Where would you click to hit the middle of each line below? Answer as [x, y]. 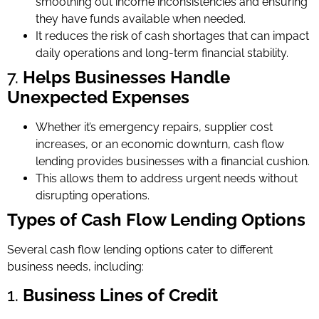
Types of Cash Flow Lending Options [156, 219]
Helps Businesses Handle [126, 77]
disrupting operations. [93, 195]
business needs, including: [75, 266]
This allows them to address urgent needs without [167, 178]
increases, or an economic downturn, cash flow [160, 144]
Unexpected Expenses [98, 97]
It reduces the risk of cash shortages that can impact [172, 36]
